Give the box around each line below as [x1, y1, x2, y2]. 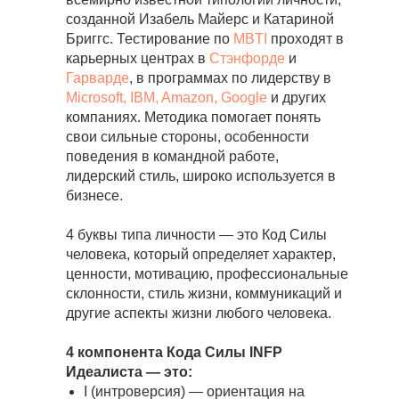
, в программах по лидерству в [129, 70, 331, 86]
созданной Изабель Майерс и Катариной [66, 12, 334, 28]
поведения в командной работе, [66, 149, 279, 165]
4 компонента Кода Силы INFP [66, 345, 282, 361]
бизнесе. [66, 188, 123, 204]
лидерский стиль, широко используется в [66, 168, 336, 184]
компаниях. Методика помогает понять [66, 110, 321, 126]
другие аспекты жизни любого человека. [66, 305, 331, 322]
